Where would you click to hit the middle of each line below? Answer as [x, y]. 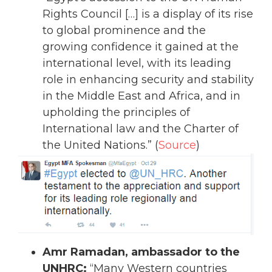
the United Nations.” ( [100, 145]
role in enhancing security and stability [148, 80]
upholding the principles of [116, 113]
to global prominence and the [124, 31]
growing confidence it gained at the [141, 47]
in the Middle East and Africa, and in [141, 96]
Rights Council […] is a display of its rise [148, 14]
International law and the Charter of [141, 129]
